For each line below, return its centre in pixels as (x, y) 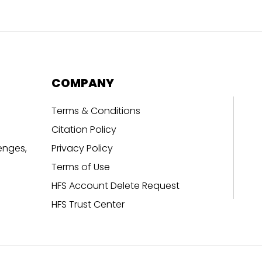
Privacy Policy (82, 148)
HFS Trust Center (88, 204)
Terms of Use (80, 167)
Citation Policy (84, 129)
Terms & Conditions (96, 111)
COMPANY (82, 83)
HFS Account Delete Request (115, 185)
